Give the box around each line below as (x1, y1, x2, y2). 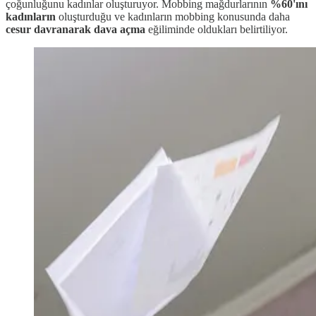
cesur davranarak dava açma (6, 23, 148, 36)
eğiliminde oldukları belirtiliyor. (148, 23, 288, 36)
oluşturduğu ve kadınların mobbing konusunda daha (59, 11, 290, 23)
